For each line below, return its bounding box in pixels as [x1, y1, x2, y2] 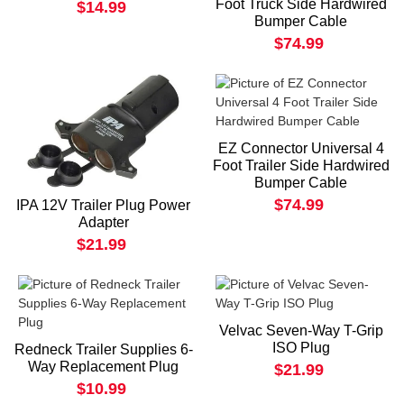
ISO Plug [271, 339, 330, 355]
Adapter [78, 214, 129, 230]
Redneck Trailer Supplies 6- [14, 341, 193, 357]
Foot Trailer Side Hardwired [212, 158, 390, 173]
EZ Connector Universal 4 [217, 141, 384, 156]
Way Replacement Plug [28, 358, 179, 374]
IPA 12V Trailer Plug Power [16, 197, 190, 213]
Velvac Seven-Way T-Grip [218, 322, 383, 338]
